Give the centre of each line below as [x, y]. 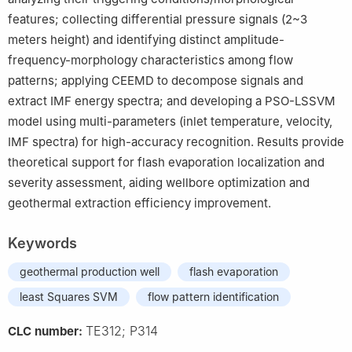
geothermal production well [90, 271]
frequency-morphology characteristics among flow [150, 60]
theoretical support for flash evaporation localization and [166, 162]
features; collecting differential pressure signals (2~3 [158, 19]
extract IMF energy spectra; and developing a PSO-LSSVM [172, 101]
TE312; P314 [122, 330]
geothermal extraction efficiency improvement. [139, 203]
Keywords [42, 243]
